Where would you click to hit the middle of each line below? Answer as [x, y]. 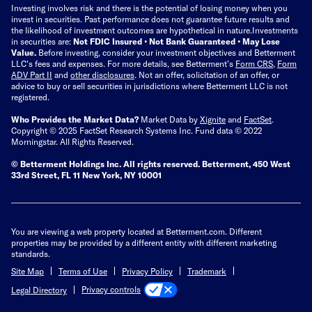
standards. [31, 253]
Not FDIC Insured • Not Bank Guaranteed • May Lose [177, 41]
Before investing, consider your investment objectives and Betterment [167, 52]
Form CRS [254, 63]
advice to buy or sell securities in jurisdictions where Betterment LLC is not [149, 85]
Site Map [28, 271]
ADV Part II [32, 74]
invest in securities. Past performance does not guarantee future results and [150, 18]
